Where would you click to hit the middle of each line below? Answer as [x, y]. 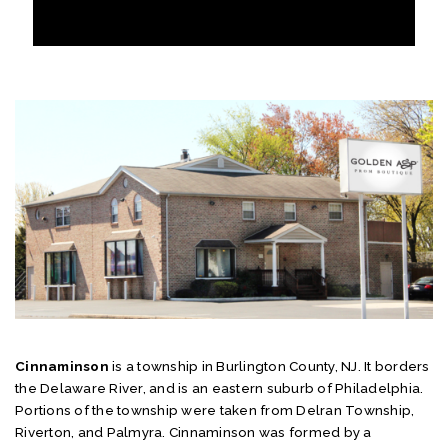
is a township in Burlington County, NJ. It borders [269, 365]
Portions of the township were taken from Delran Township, [215, 409]
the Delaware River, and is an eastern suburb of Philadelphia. [219, 387]
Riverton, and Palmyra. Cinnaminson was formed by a [193, 431]
